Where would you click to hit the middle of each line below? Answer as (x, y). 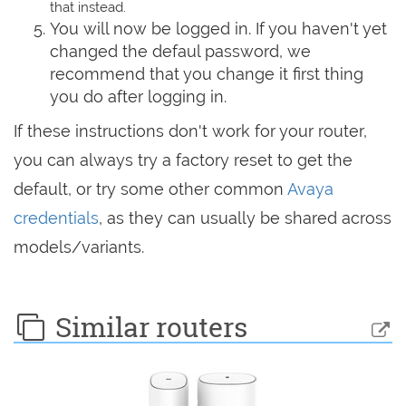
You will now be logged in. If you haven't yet (218, 29)
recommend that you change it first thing (207, 74)
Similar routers (148, 327)
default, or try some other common (150, 189)
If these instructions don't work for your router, (190, 131)
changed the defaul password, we (180, 52)
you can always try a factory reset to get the (183, 160)
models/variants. (79, 247)
